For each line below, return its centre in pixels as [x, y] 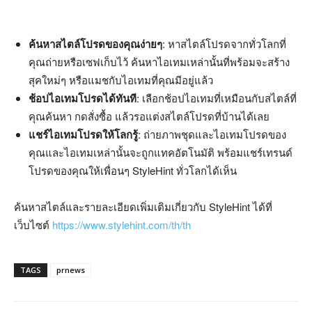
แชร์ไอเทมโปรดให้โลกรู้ [83, 134]
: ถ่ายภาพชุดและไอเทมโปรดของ [212, 134]
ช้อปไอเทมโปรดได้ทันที [83, 98]
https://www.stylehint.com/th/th [122, 224]
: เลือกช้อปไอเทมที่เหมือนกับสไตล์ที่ [217, 97]
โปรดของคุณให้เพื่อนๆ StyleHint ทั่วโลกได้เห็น [133, 170]
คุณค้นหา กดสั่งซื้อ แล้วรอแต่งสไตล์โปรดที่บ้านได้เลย [149, 116]
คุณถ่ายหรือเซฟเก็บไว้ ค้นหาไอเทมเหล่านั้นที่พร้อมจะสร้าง [159, 61]
